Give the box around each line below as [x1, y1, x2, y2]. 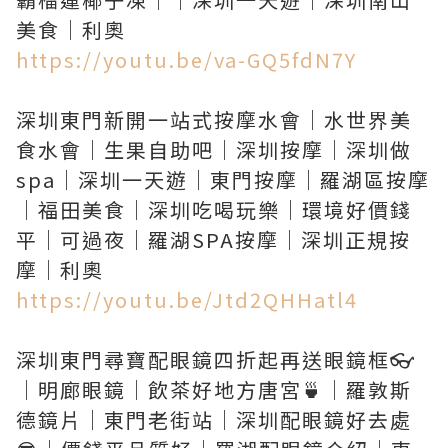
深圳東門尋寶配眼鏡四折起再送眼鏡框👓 [16, 345, 416, 374]
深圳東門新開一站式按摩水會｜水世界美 [16, 105, 412, 134]
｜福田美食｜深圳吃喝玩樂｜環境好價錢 [16, 195, 412, 224]
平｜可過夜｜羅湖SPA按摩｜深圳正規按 [16, 225, 411, 254]
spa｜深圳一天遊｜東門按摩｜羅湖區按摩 [16, 165, 430, 194]
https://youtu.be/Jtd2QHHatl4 [16, 285, 358, 314]
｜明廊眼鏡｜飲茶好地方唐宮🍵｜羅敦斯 [16, 375, 412, 404]
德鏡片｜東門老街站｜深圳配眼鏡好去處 [16, 405, 412, 434]
